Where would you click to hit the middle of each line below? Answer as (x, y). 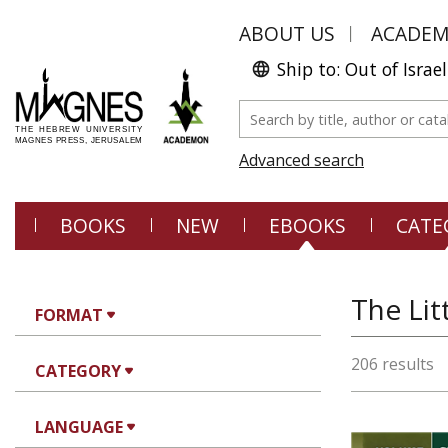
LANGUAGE (79, 427)
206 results (392, 364)
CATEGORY (78, 371)
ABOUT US (287, 33)
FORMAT (69, 315)
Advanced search (301, 160)
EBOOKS (307, 225)
